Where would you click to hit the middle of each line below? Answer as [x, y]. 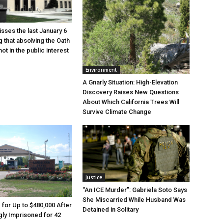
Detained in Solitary [110, 210]
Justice [94, 178]
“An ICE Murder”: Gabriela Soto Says [135, 190]
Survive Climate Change [117, 112]
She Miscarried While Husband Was [134, 200]
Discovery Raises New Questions [131, 92]
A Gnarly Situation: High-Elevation [130, 82]
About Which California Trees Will [131, 102]
